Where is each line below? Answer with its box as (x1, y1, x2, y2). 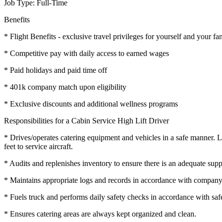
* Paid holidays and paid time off (4, 65, 107, 74)
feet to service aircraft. (4, 142, 73, 151)
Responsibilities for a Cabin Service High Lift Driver (4, 116, 169, 125)
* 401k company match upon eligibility (4, 82, 126, 91)
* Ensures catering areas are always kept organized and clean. (4, 209, 196, 218)
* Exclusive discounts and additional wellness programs (4, 99, 178, 108)
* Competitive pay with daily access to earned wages (4, 49, 169, 57)
